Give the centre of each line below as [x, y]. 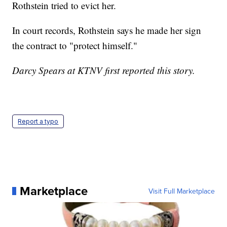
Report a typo [38, 121]
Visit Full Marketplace [181, 191]
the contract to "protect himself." [75, 45]
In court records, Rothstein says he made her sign [107, 30]
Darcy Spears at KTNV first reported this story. [104, 70]
